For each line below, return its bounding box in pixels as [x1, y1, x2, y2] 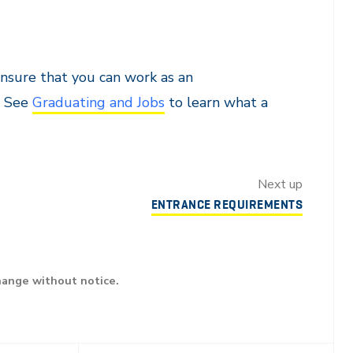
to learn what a [165, 93, 268, 112]
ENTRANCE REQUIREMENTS [150, 198, 303, 211]
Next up [258, 176, 303, 193]
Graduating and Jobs [32, 93, 165, 112]
